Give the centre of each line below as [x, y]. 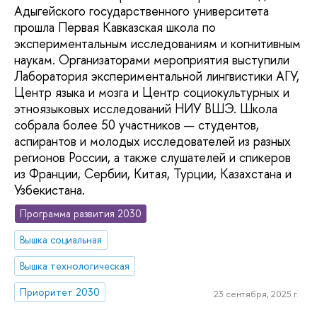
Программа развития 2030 [81, 214]
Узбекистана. [50, 190]
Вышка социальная [61, 240]
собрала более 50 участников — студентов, [137, 125]
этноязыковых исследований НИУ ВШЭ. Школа [146, 108]
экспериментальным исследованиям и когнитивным [157, 43]
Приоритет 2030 [60, 292]
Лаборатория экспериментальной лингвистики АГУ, [157, 76]
